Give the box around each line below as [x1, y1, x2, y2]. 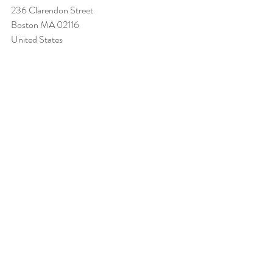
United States [11, 32, 63, 46]
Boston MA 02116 [11, 18, 81, 32]
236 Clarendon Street [11, 3, 95, 17]
